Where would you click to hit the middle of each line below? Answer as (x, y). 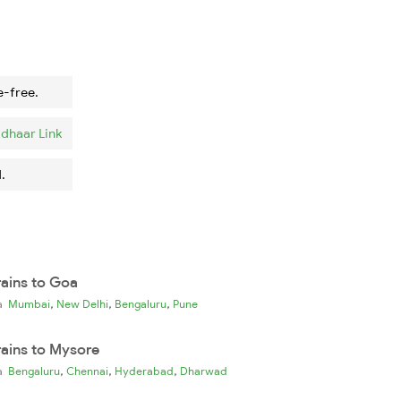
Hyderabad (144, 371)
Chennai (87, 371)
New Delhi (82, 303)
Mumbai (29, 303)
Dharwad (204, 371)
